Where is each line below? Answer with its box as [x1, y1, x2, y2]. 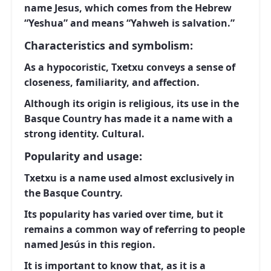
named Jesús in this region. [24, 238, 155, 251]
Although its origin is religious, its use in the [24, 97, 239, 110]
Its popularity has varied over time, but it [24, 207, 223, 221]
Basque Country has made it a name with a [24, 112, 233, 125]
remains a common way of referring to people [24, 223, 245, 236]
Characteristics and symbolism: [24, 38, 193, 53]
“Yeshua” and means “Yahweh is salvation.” [24, 16, 235, 30]
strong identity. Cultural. [24, 127, 145, 140]
